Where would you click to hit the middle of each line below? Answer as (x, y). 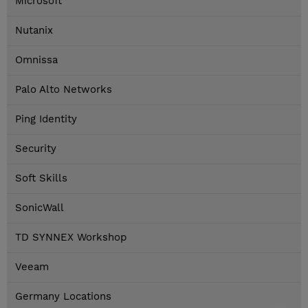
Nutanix (34, 31)
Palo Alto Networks (64, 90)
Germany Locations (63, 297)
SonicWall (40, 208)
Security (36, 149)
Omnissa (36, 60)
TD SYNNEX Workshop (71, 238)
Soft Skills (41, 178)
